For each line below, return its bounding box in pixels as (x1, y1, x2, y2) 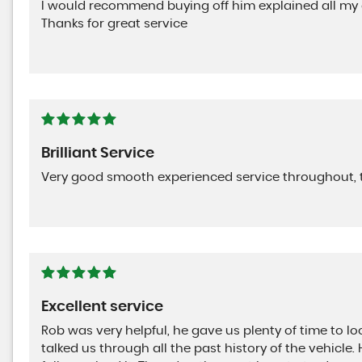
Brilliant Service (41, 146, 154, 162)
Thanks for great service (41, 18, 187, 31)
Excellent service (41, 300, 163, 315)
